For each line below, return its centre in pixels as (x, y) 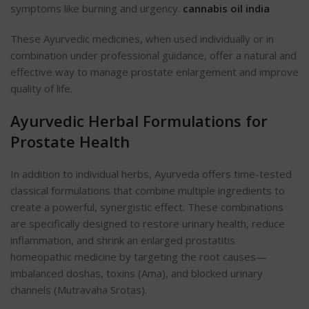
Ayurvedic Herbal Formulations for (139, 120)
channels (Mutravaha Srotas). (79, 289)
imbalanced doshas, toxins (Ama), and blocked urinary (137, 273)
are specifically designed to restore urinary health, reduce (148, 223)
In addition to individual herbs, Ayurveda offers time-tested (151, 173)
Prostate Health (70, 141)
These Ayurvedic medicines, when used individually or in (142, 38)
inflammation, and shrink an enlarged (98, 240)
